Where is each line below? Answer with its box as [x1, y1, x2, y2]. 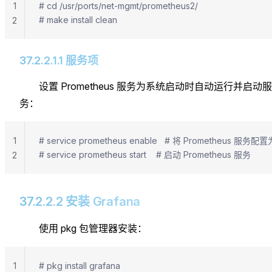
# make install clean [39, 14, 117, 25]
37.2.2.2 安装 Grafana [19, 194, 141, 209]
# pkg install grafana [39, 260, 120, 271]
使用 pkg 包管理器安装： [39, 222, 147, 234]
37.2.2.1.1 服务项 [19, 53, 98, 67]
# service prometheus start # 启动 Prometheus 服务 [39, 149, 251, 160]
